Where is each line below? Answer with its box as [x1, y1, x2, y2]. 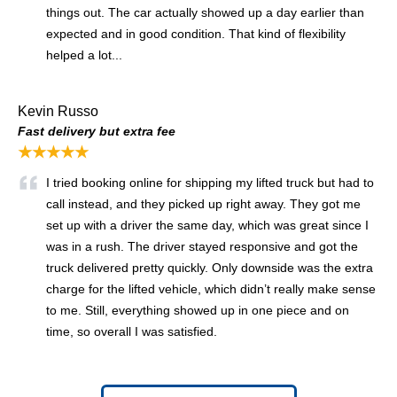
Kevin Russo [18, 103, 98, 119]
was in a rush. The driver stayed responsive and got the [46, 238, 358, 253]
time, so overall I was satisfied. [46, 323, 217, 339]
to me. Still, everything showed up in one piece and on [46, 302, 349, 317]
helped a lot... [46, 47, 122, 62]
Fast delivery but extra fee [18, 123, 175, 138]
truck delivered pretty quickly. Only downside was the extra [46, 260, 373, 275]
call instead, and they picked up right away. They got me [46, 196, 361, 211]
